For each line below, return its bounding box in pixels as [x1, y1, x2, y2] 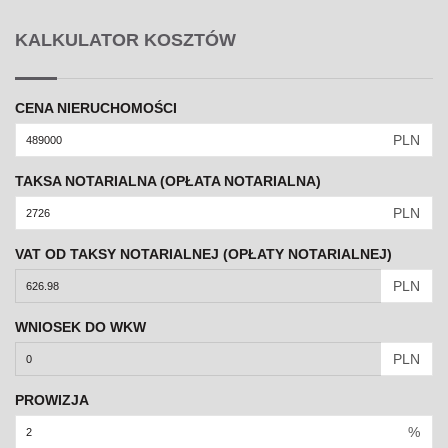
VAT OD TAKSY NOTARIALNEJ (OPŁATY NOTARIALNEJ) [15, 246, 392, 263]
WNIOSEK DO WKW [15, 319, 146, 336]
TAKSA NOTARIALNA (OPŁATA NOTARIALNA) [15, 173, 321, 190]
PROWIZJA [15, 392, 89, 409]
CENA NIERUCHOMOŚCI [15, 100, 177, 117]
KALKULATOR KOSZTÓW [15, 30, 236, 51]
